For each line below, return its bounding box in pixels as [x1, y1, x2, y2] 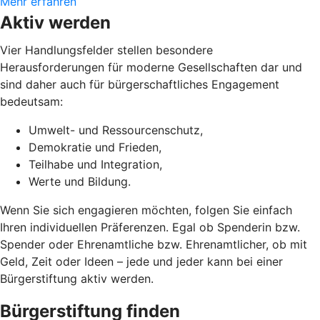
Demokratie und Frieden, [29, 140, 161, 155]
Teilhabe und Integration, [29, 157, 162, 172]
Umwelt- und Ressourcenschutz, [29, 123, 203, 138]
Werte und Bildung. [29, 174, 131, 189]
